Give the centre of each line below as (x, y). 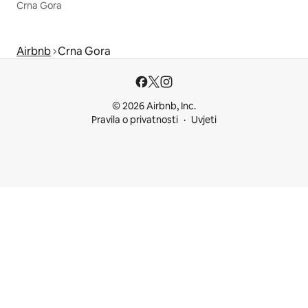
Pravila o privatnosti (135, 120)
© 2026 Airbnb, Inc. (154, 106)
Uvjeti (204, 120)
